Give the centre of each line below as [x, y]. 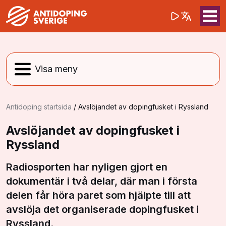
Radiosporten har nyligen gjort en [87, 167]
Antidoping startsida [39, 107]
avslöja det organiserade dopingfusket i [102, 209]
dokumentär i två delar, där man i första [102, 181]
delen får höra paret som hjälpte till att [98, 195]
